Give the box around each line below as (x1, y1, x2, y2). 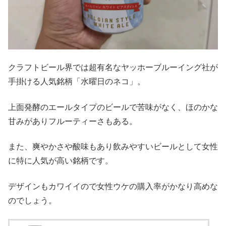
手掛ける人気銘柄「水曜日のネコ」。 (8, 77, 145, 86)
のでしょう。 (8, 196, 56, 205)
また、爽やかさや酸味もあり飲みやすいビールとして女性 (8, 142, 218, 151)
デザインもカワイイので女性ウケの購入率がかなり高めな (8, 182, 218, 191)
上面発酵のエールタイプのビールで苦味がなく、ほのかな (8, 102, 218, 111)
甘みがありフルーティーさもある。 (8, 117, 137, 126)
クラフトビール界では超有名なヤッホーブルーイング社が (8, 63, 218, 72)
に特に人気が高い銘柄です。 (8, 156, 113, 165)
